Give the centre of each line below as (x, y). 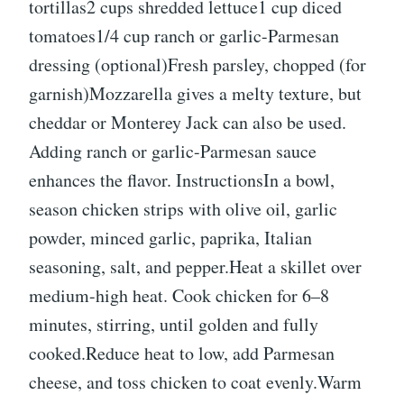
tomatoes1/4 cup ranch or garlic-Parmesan (184, 36)
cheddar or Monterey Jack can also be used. (188, 123)
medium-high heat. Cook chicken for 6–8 (179, 296)
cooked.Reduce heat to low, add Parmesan (182, 353)
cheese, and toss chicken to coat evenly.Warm (195, 382)
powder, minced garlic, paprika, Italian (170, 238)
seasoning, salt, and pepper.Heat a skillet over (195, 267)
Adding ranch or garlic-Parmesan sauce (173, 151)
